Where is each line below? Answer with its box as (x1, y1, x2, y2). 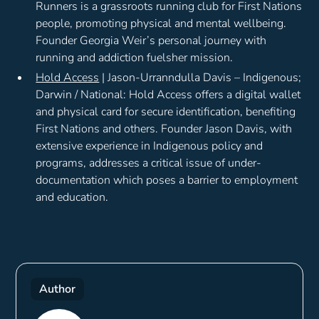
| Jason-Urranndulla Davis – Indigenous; (99, 69, 302, 85)
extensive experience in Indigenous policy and (36, 137, 263, 154)
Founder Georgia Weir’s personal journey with (36, 32, 267, 48)
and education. (36, 189, 109, 205)
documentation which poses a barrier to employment (36, 172, 298, 188)
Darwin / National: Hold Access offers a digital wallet (36, 86, 301, 103)
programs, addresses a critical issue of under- (36, 155, 262, 171)
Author (39, 281, 76, 297)
